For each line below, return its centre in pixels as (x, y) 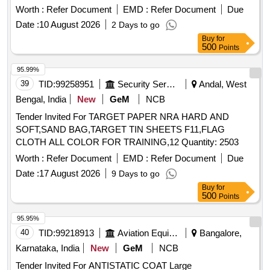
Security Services (171, 84)
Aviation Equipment (173, 233)
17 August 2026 (70, 174)
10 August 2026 (70, 25)
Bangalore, (219, 233)
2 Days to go (136, 25)
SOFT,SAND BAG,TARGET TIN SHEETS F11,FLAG (120, 130)
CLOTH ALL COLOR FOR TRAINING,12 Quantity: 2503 (210, 142)
